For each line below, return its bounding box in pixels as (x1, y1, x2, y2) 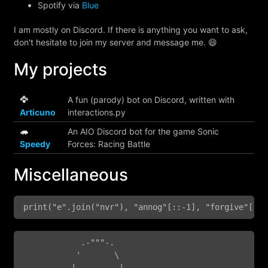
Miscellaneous (14, 165, 128, 185)
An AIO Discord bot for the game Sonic (68, 126, 219, 136)
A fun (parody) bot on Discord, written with (68, 95, 234, 105)
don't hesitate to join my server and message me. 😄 (14, 37, 217, 47)
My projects (14, 59, 107, 80)
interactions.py (68, 107, 126, 117)
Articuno (20, 107, 56, 117)
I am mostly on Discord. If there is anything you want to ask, (14, 25, 248, 35)
